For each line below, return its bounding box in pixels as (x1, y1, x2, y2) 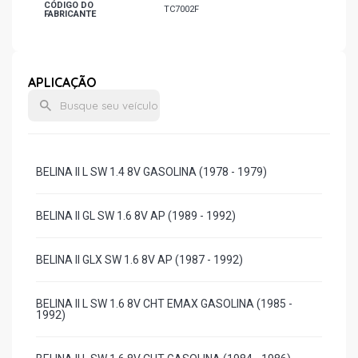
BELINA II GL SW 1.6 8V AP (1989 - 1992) (36, 209, 236, 222)
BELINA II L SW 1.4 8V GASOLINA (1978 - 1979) (36, 165, 267, 178)
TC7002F (164, 4, 199, 14)
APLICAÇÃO (28, 74, 97, 90)
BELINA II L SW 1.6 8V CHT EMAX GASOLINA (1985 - (36, 297, 292, 310)
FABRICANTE (44, 9, 96, 19)
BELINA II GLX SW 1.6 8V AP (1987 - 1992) (36, 253, 243, 266)
